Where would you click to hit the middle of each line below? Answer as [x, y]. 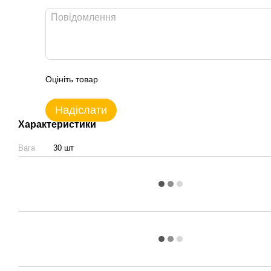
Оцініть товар [72, 79]
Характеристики [57, 124]
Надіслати [81, 110]
